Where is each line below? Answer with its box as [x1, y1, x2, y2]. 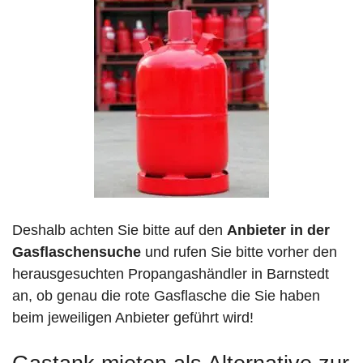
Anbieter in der [227, 222, 330, 239]
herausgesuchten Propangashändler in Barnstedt [12, 266, 329, 283]
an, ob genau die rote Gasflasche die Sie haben [12, 288, 320, 305]
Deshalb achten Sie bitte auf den [12, 222, 227, 239]
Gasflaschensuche [12, 244, 141, 261]
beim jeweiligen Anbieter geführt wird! [12, 310, 254, 327]
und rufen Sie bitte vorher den [141, 244, 337, 261]
